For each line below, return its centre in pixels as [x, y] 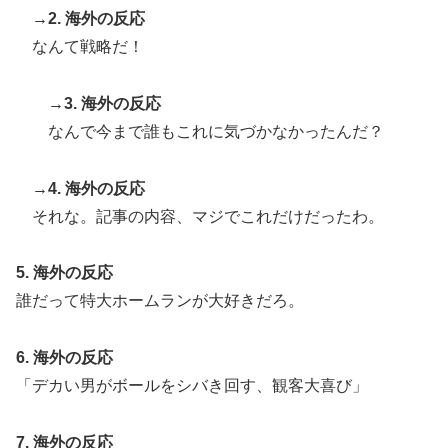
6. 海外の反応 [64, 358]
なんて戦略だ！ [88, 46]
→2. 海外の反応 [88, 18]
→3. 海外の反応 [104, 103]
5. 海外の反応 [64, 273]
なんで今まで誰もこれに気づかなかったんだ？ [216, 131]
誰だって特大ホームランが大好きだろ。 [160, 301]
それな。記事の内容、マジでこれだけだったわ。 [208, 216]
